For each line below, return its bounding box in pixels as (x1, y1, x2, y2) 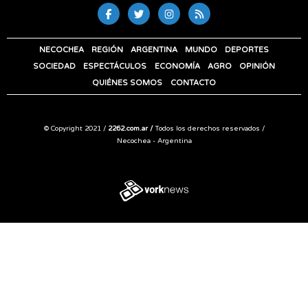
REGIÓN (91, 45, 123, 54)
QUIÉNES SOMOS (92, 78, 163, 87)
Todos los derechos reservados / (152, 124, 265, 133)
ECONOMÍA (154, 61, 200, 71)
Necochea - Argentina (116, 136, 192, 145)
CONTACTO (170, 78, 216, 87)
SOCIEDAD (33, 61, 76, 71)
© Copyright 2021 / (43, 124, 108, 133)
